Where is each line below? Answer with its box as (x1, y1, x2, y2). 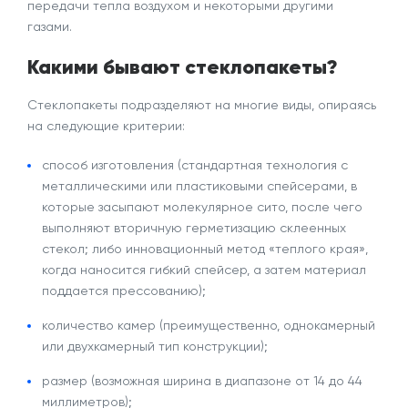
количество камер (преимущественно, (42, 318, 283, 332)
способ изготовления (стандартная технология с (42, 158, 348, 172)
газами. (27, 19, 72, 34)
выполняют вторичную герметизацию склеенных (42, 220, 346, 235)
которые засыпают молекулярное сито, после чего (42, 199, 362, 214)
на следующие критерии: (27, 118, 185, 133)
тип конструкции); (155, 339, 268, 353)
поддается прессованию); (42, 283, 206, 298)
